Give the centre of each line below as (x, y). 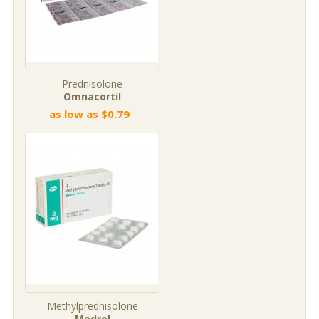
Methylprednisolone (92, 306)
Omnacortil (92, 96)
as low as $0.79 (89, 114)
